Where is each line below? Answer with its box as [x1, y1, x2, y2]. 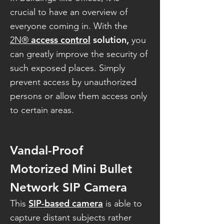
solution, [90, 34, 131, 45]
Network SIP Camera [10, 180, 127, 194]
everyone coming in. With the [10, 20, 127, 31]
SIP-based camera [28, 197, 103, 209]
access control [31, 34, 90, 45]
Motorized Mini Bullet [10, 161, 132, 176]
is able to [103, 198, 142, 209]
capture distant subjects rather [10, 212, 131, 223]
